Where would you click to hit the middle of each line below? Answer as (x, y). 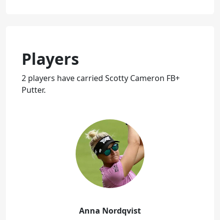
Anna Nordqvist (110, 210)
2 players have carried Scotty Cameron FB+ (101, 78)
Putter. (34, 90)
